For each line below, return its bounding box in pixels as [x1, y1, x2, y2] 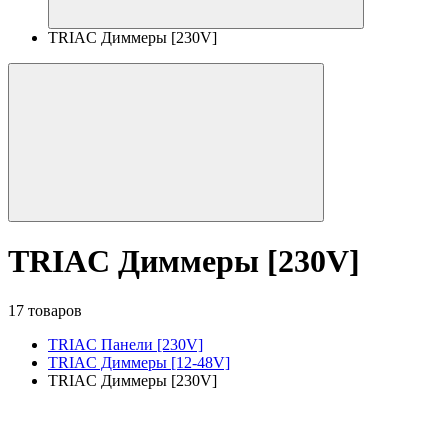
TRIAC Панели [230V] [48, 335, 203, 353]
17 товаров [8, 301, 82, 319]
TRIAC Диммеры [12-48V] [48, 353, 230, 371]
